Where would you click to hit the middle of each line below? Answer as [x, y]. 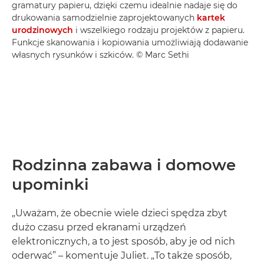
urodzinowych [42, 30]
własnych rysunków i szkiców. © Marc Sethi [100, 55]
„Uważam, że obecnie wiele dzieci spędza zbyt [120, 213]
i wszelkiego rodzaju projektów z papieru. [159, 30]
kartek [211, 18]
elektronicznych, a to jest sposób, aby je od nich [123, 242]
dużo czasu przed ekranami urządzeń [99, 227]
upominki [50, 185]
